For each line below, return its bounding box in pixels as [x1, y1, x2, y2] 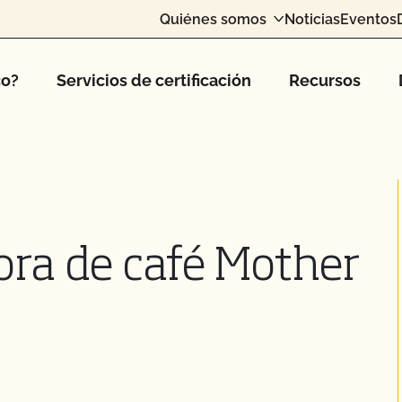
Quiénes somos [160, 10, 267, 28]
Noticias [284, 10, 340, 28]
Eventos [340, 10, 397, 28]
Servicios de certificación [57, 71, 251, 90]
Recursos [289, 71, 361, 90]
